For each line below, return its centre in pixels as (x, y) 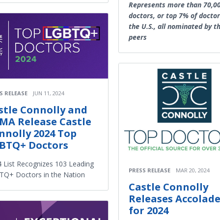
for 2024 (149, 211)
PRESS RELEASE (150, 170)
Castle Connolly (168, 187)
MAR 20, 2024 (193, 170)
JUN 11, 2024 (49, 93)
